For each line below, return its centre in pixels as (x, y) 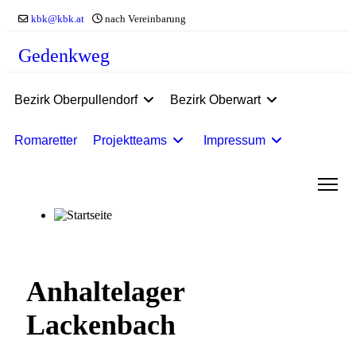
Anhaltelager (105, 291)
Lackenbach (101, 325)
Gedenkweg (64, 56)
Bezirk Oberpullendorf (76, 100)
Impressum (234, 140)
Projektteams (130, 140)
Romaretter (46, 140)
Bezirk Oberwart (215, 100)
